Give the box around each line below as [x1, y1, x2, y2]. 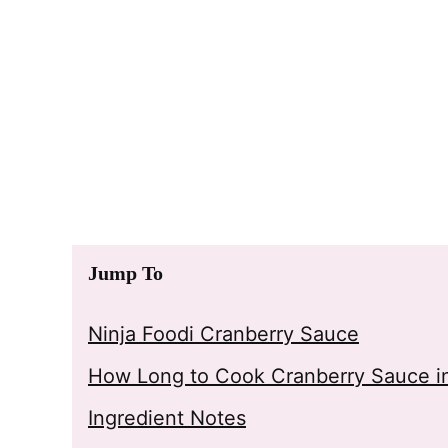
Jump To [88, 262, 163, 284]
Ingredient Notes [88, 406, 246, 430]
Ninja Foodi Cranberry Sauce [88, 322, 359, 346]
